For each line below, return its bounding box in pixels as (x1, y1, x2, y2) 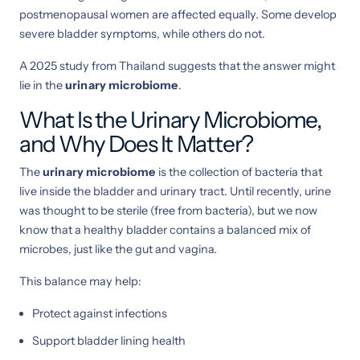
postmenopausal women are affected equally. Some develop (19, 6, 337, 22)
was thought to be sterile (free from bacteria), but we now (19, 202, 317, 218)
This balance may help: (19, 273, 141, 288)
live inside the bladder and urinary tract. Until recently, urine (19, 183, 331, 198)
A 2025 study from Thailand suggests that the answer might (19, 58, 335, 73)
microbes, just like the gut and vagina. (19, 241, 217, 256)
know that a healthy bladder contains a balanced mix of (19, 222, 311, 237)
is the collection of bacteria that (155, 164, 322, 179)
